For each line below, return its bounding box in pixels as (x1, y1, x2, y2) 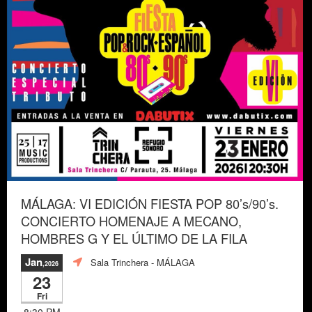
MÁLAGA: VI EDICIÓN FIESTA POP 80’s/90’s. (21, 194, 279, 212)
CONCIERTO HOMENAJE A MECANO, (21, 211, 242, 230)
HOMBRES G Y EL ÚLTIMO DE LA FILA (21, 228, 247, 247)
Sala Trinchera (91, 256, 148, 270)
